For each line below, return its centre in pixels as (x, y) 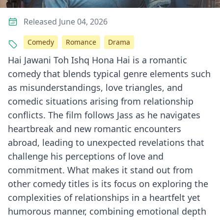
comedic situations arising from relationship (101, 101)
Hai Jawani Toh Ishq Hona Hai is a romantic (97, 60)
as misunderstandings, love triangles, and (95, 87)
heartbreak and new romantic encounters (95, 129)
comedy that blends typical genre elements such (109, 74)
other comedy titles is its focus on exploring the (108, 184)
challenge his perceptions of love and (86, 156)
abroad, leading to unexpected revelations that (106, 142)
